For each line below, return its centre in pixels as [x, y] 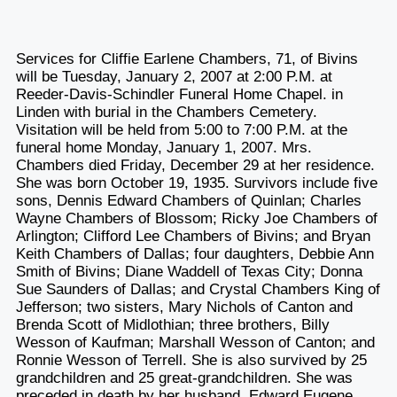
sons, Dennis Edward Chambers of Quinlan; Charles [188, 200]
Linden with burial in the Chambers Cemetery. [166, 112]
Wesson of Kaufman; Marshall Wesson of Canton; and [195, 342]
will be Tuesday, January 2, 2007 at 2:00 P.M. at [174, 76]
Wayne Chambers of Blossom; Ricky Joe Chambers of [196, 218]
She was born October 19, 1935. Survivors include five [196, 183]
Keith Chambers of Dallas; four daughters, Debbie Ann [195, 253]
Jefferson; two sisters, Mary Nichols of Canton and [184, 307]
